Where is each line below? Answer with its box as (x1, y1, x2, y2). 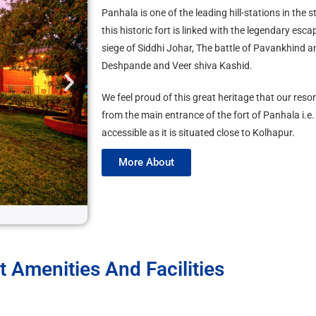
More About (118, 156, 174, 169)
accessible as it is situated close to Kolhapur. (101, 127, 297, 139)
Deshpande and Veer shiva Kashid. (101, 60, 253, 72)
